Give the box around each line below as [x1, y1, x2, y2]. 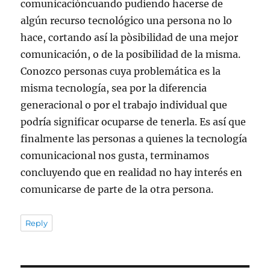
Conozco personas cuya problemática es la [20, 65, 221, 78]
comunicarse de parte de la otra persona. [20, 183, 214, 196]
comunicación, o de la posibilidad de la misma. [20, 48, 241, 61]
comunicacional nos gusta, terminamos [20, 149, 210, 162]
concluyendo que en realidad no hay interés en [20, 166, 243, 179]
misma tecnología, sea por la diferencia [20, 82, 207, 95]
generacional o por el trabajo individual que [20, 99, 228, 111]
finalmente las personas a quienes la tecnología [20, 133, 248, 145]
